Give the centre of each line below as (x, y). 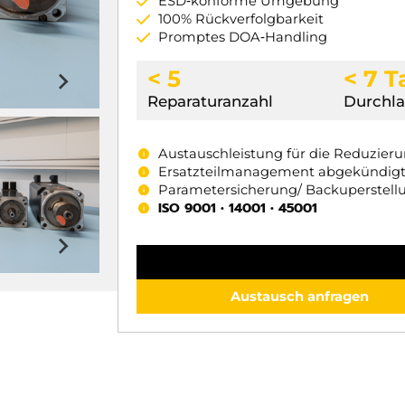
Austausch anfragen (300, 296)
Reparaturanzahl (211, 102)
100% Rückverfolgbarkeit (240, 19)
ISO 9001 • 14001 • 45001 (237, 207)
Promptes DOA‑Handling (242, 38)
